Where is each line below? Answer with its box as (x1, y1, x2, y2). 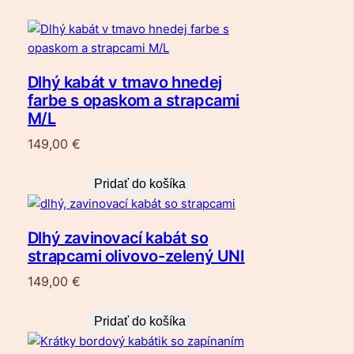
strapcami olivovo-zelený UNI (27, 247, 245, 266)
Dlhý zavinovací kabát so (27, 228, 209, 248)
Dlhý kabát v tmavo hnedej (27, 73, 222, 92)
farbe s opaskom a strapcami (27, 91, 240, 111)
